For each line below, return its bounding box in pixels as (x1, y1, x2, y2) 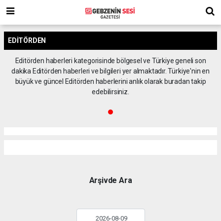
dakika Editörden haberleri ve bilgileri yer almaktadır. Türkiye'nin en (11, 67, 210, 75)
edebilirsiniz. (92, 88, 129, 96)
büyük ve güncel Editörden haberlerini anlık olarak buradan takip (15, 77, 206, 85)
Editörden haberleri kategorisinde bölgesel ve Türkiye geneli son (15, 57, 206, 65)
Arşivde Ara (89, 176, 132, 185)
